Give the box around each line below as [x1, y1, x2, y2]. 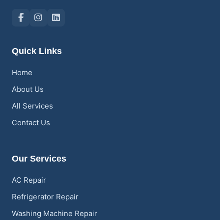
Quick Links [12, 46, 62, 56]
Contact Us [12, 117, 50, 127]
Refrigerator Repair [12, 192, 79, 201]
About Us [12, 84, 44, 94]
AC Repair [12, 175, 46, 185]
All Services [12, 101, 53, 110]
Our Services [12, 153, 66, 164]
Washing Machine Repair [12, 208, 97, 218]
